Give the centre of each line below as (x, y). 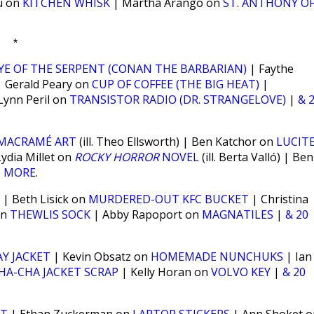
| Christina (279, 199)
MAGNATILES (238, 214)
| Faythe (270, 69)
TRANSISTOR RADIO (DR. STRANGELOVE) (178, 100)
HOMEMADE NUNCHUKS (217, 257)
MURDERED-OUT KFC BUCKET (169, 199)
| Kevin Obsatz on (101, 257)
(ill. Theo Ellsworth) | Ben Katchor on (176, 142)
